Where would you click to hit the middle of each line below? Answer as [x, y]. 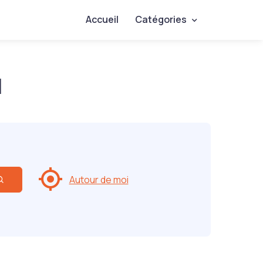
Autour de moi [99, 180]
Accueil [102, 19]
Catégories [161, 19]
